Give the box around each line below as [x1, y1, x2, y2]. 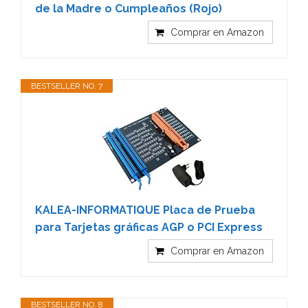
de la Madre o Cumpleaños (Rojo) [35, 1, 222, 15]
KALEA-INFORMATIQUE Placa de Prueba [35, 203, 255, 217]
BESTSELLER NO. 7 [31, 80, 102, 91]
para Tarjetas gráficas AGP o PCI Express [35, 220, 263, 234]
